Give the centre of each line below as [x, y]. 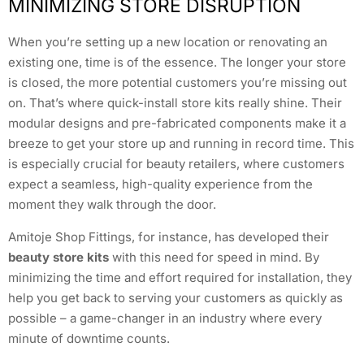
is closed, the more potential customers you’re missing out [178, 83]
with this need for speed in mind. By [214, 257]
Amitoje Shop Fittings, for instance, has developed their [169, 236]
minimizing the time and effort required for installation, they [180, 277]
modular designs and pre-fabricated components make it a [177, 123]
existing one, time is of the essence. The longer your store [177, 63]
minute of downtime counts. [89, 338]
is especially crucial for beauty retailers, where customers [176, 164]
